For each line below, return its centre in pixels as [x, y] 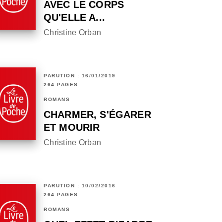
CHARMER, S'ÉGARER [97, 115]
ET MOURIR [72, 128]
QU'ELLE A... [74, 18]
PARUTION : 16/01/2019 [80, 76]
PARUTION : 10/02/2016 [80, 186]
